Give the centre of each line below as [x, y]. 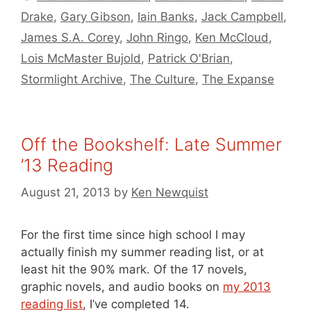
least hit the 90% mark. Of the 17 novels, [134, 269]
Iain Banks [166, 17]
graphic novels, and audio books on [122, 286]
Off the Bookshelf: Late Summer [151, 144]
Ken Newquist [170, 192]
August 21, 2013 [66, 192]
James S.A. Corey [70, 37]
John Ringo [157, 37]
